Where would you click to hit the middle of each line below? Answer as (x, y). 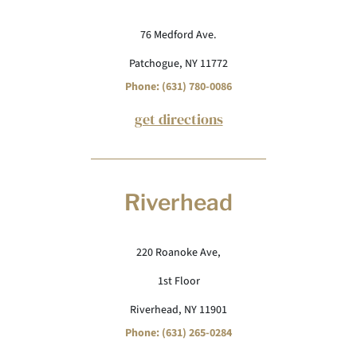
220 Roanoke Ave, (178, 253)
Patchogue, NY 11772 (178, 64)
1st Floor (178, 281)
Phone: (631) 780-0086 (178, 87)
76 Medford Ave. (178, 35)
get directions (178, 119)
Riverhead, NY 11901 (178, 310)
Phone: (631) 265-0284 (178, 333)
